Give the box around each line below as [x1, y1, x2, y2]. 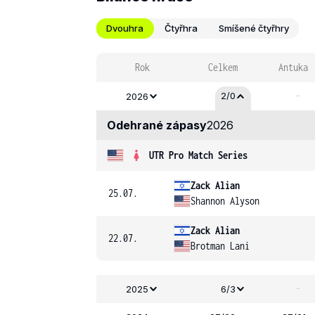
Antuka [278, 61, 308, 73]
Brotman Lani [191, 240, 250, 252]
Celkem [208, 61, 238, 73]
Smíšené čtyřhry [219, 22, 289, 34]
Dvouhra [106, 22, 143, 34]
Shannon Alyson [191, 195, 259, 207]
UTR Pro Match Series [149, 149, 247, 161]
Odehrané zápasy [107, 118, 207, 132]
